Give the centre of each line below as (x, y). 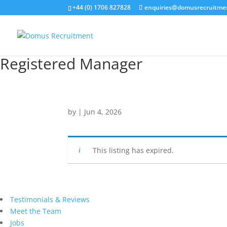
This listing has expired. (134, 150)
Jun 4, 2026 (103, 112)
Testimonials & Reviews (50, 199)
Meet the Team (36, 211)
